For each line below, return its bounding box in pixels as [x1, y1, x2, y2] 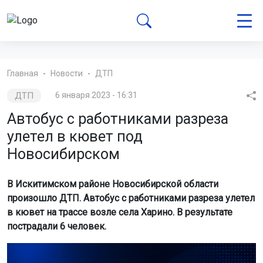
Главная [7, 69, 38, 78]
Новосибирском [7, 146, 120, 163]
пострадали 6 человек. [7, 221, 106, 232]
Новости [50, 69, 83, 78]
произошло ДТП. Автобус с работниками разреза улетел [7, 193, 255, 204]
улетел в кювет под [7, 128, 143, 145]
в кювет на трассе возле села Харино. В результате [7, 207, 232, 218]
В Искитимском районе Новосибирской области [7, 178, 218, 190]
